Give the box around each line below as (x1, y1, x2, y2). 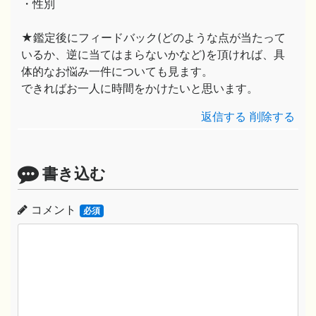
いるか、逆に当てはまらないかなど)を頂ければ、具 (21, 47, 285, 61)
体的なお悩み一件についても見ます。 (21, 64, 213, 78)
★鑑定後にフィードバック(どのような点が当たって (21, 30, 286, 44)
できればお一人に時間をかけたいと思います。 (21, 81, 258, 95)
